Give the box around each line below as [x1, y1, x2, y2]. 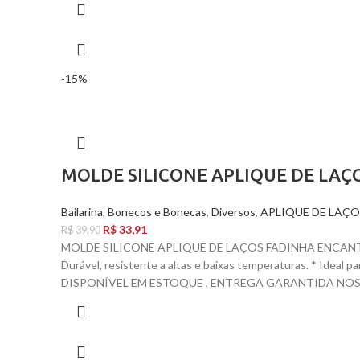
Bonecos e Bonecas [108, 205, 207, 219]
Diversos [211, 205, 256, 219]
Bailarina [61, 205, 103, 219]
